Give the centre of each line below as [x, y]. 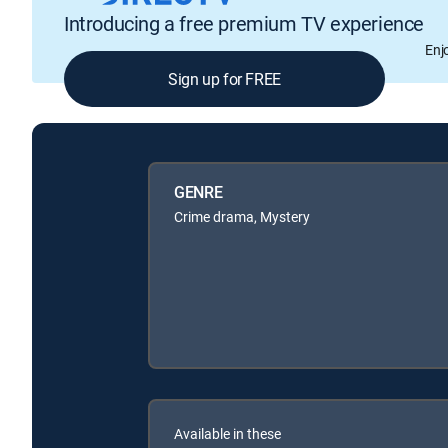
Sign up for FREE [224, 79]
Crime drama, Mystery [242, 216]
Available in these [227, 433]
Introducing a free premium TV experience [244, 24]
